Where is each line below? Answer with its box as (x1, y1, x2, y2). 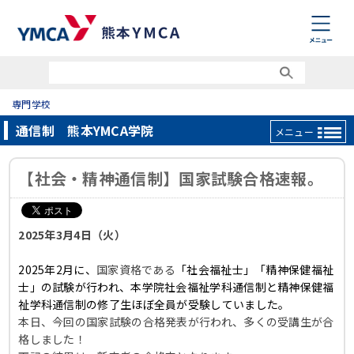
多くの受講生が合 (243, 314, 334, 330)
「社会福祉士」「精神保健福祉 (175, 262, 334, 277)
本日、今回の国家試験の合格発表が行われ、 (18, 314, 244, 330)
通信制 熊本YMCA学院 (16, 121, 154, 140)
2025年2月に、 (18, 262, 96, 277)
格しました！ (18, 331, 87, 347)
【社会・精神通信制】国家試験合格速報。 (18, 167, 323, 190)
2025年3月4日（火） (18, 227, 126, 243)
